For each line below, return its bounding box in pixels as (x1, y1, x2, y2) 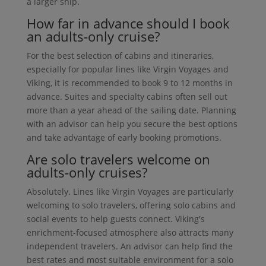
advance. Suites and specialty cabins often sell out (26, 91, 227, 103)
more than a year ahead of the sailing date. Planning (26, 104, 236, 116)
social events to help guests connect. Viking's (26, 213, 205, 225)
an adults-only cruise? (26, 27, 160, 46)
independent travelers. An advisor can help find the (26, 240, 233, 252)
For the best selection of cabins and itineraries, (26, 50, 214, 62)
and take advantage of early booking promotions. (26, 132, 221, 144)
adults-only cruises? (26, 163, 147, 182)
